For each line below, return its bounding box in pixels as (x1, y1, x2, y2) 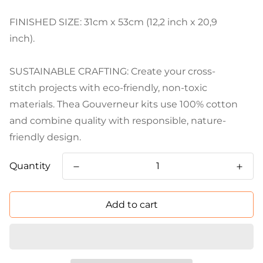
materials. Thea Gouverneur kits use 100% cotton (9, 99, 238, 110)
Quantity (9, 160, 50, 171)
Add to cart (105, 199, 158, 210)
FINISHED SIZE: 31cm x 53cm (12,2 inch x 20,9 (9, 16, 217, 28)
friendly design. (9, 131, 81, 143)
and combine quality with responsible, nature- (9, 115, 226, 126)
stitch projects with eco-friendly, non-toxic (9, 82, 207, 93)
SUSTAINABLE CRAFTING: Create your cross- (9, 66, 215, 77)
